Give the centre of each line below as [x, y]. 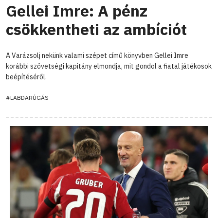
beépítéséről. [26, 77]
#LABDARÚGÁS [27, 97]
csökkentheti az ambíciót [96, 29]
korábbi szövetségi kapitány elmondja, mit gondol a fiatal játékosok [109, 66]
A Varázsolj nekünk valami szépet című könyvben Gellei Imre [97, 55]
